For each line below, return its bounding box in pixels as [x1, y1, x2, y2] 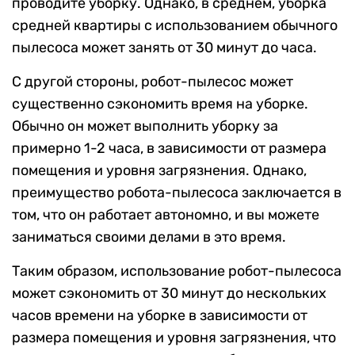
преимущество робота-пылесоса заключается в [12, 184, 342, 202]
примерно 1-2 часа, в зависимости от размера [12, 139, 326, 158]
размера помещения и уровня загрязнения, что [12, 329, 336, 347]
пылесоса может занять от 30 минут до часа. [12, 39, 317, 57]
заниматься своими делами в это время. [12, 228, 286, 246]
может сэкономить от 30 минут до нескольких [12, 284, 326, 303]
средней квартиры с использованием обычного [12, 17, 338, 35]
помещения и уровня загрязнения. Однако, [12, 162, 307, 180]
